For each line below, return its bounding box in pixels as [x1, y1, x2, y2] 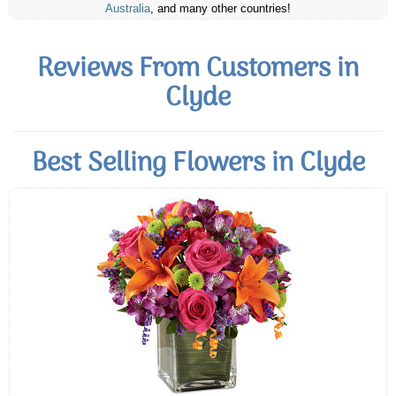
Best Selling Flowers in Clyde [31, 142, 365, 187]
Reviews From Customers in [37, 48, 359, 92]
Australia [105, 3, 150, 16]
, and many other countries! [150, 3, 291, 16]
